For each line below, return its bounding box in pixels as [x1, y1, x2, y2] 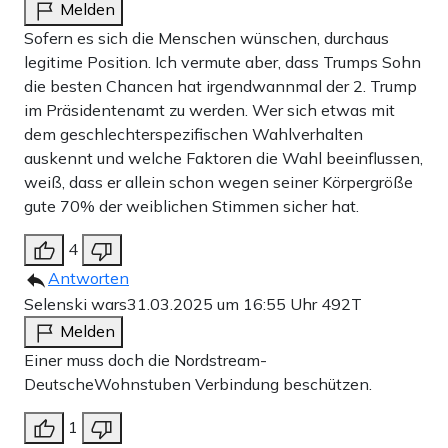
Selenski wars [24, 294, 127, 315]
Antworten [48, 268, 129, 289]
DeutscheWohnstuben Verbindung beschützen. [24, 374, 372, 395]
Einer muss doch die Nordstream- [24, 350, 267, 371]
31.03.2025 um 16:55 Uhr [127, 294, 321, 315]
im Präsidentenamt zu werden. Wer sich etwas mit [24, 100, 395, 121]
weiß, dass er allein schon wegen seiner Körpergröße [24, 172, 413, 193]
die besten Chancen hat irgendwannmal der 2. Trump [24, 76, 417, 97]
